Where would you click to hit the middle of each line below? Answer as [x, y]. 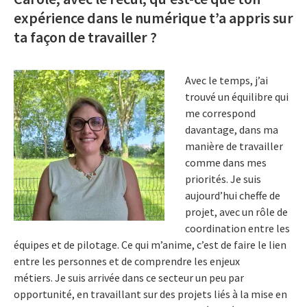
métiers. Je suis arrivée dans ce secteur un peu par [129, 278]
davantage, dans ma [232, 130]
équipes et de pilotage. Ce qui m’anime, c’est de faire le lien [150, 245]
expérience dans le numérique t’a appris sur [153, 17]
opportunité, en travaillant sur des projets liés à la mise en [150, 294]
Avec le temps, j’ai [226, 81]
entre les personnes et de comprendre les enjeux [127, 261]
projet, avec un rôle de [236, 212]
